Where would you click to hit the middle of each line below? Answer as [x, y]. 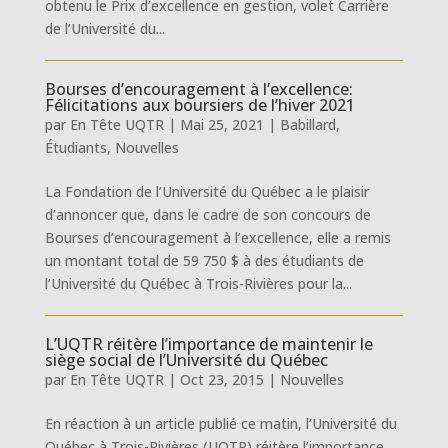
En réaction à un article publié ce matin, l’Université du [220, 423]
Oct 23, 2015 [221, 379]
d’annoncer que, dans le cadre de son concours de [207, 214]
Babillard [307, 124]
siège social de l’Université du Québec [186, 360]
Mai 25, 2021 [221, 124]
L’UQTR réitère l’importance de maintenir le [208, 344]
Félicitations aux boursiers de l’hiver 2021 [199, 105]
